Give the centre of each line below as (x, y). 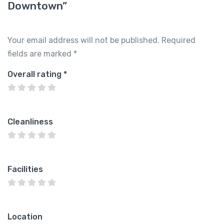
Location (25, 217)
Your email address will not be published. (83, 40)
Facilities (25, 169)
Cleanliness (30, 122)
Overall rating (35, 74)
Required (178, 40)
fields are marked (40, 54)
